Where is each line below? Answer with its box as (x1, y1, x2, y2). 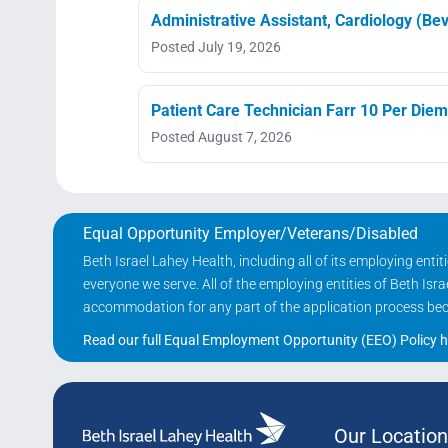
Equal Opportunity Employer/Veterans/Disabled (82, 223, 418, 243)
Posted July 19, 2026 (151, 38, 281, 55)
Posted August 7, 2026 (151, 128, 292, 145)
